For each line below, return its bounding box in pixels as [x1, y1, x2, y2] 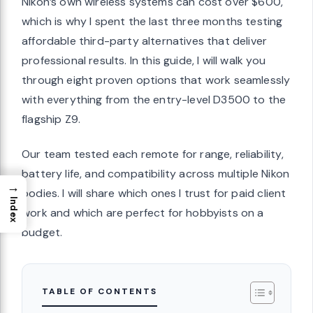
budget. [22, 224, 63, 240]
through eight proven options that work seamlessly [22, 72, 291, 87]
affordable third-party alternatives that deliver [22, 33, 268, 48]
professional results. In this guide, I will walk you [22, 52, 265, 68]
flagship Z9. [22, 111, 81, 126]
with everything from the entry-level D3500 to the [22, 92, 286, 107]
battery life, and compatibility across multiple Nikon [22, 166, 290, 181]
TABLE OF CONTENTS [42, 285, 157, 297]
